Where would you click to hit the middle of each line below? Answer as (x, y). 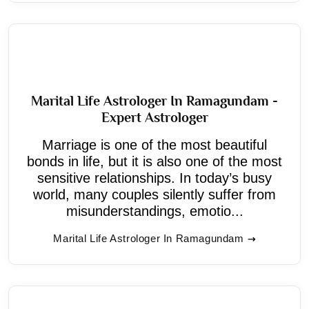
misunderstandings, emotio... (154, 211)
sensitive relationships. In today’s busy (154, 178)
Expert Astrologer (154, 117)
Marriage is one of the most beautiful (154, 144)
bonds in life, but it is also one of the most (154, 161)
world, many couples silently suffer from (154, 194)
